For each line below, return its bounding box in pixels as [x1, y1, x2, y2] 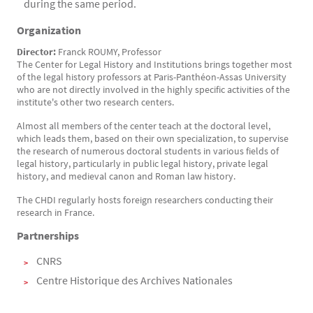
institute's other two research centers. [17, 96, 174, 108]
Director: [17, 45, 56, 58]
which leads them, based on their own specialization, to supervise [17, 132, 289, 145]
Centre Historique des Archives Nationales [36, 273, 233, 287]
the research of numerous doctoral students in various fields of [17, 145, 279, 157]
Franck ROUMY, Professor [56, 45, 161, 58]
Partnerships [17, 228, 79, 242]
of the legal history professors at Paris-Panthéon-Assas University [17, 71, 286, 83]
